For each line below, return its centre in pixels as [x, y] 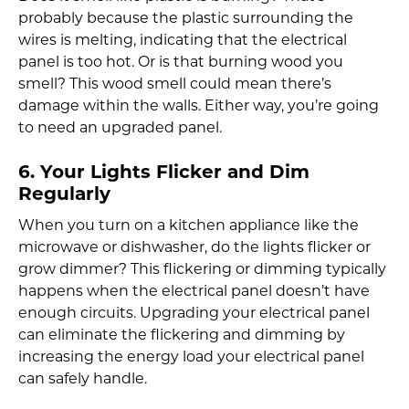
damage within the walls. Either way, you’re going [199, 106]
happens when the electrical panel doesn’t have [194, 292]
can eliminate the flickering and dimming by [182, 336]
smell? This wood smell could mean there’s [175, 84]
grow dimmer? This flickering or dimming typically [202, 270]
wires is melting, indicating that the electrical [183, 41]
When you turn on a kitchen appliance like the [189, 226]
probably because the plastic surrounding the [186, 19]
